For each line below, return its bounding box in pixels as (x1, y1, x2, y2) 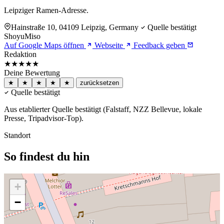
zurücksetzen (80, 78, 119, 86)
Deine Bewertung (4, 68, 60, 77)
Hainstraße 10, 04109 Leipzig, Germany (11, 22, 138, 31)
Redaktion (4, 49, 36, 58)
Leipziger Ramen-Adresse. (4, 5, 88, 14)
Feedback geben (131, 40, 187, 49)
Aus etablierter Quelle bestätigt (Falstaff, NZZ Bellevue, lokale (4, 104, 202, 113)
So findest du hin (4, 149, 89, 163)
